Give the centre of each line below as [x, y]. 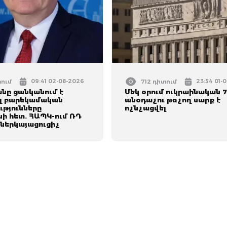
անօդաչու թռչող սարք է [173, 100]
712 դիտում [159, 82]
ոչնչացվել [146, 108]
